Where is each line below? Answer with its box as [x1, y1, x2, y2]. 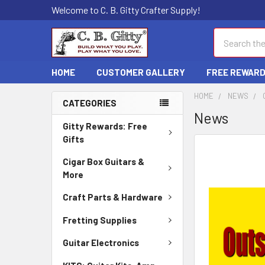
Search [214, 29, 241, 40]
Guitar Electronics [63, 237, 139, 248]
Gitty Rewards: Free [63, 121, 147, 131]
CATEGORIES [63, 98, 117, 108]
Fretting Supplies [63, 214, 137, 225]
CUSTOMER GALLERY [96, 67, 185, 77]
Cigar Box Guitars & [63, 156, 144, 167]
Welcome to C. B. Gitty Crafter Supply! [51, 4, 201, 15]
